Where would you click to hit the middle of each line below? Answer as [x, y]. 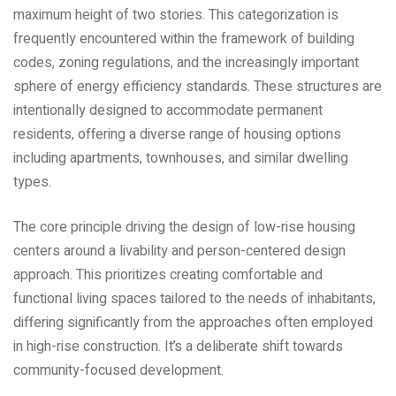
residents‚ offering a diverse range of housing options [177, 134]
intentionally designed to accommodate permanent [168, 110]
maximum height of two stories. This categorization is [176, 15]
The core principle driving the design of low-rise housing [184, 227]
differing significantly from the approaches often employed [193, 322]
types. [32, 182]
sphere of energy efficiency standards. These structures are [198, 86]
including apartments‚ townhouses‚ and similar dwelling [181, 158]
